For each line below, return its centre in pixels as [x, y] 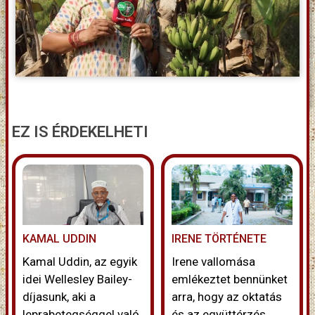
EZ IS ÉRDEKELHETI [80, 132]
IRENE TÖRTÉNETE [219, 239]
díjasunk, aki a [59, 297]
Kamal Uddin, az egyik [80, 262]
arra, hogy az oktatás [227, 297]
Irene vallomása [213, 262]
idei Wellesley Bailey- [77, 279]
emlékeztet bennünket [230, 279]
